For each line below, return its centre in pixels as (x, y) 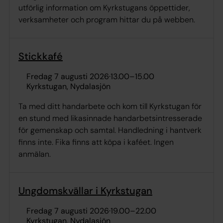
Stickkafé (41, 56)
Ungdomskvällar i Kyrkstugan (85, 191)
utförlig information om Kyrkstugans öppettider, (104, 8)
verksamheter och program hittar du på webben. (107, 20)
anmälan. (35, 154)
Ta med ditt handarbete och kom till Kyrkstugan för (110, 107)
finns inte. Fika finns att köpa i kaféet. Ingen (96, 142)
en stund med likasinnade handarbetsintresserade (110, 118)
